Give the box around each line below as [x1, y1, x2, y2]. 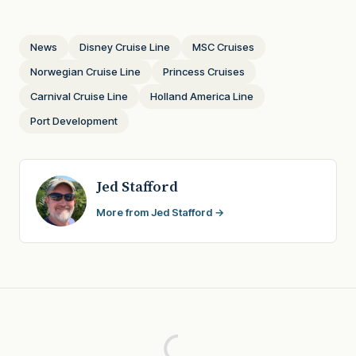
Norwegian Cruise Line [30, 64, 141, 78]
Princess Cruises [163, 64, 245, 78]
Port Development [30, 114, 118, 127]
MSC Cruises [192, 40, 254, 53]
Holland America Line [150, 89, 253, 103]
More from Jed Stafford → [96, 205, 224, 219]
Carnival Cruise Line [30, 89, 128, 103]
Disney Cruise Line [79, 40, 170, 53]
